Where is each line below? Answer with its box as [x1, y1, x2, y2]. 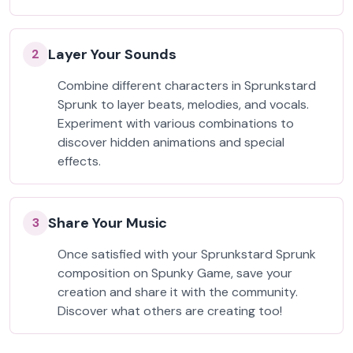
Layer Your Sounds [48, 45, 176, 64]
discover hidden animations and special [58, 134, 284, 150]
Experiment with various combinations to [58, 115, 294, 132]
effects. [58, 153, 101, 169]
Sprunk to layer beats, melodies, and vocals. [58, 96, 309, 113]
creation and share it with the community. [58, 284, 298, 300]
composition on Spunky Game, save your [58, 265, 292, 281]
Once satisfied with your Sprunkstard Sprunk [58, 246, 316, 262]
